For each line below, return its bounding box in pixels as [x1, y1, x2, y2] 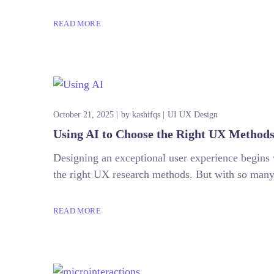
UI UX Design [168, 109, 218, 119]
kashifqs [132, 109, 160, 119]
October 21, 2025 [53, 109, 114, 119]
